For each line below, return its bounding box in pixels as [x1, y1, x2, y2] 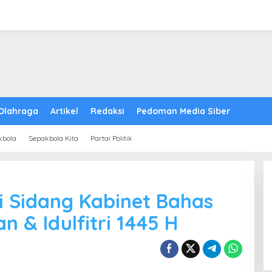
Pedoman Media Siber [137, 106, 230, 117]
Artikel [50, 106, 78, 117]
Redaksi [90, 106, 124, 117]
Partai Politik [90, 134, 132, 143]
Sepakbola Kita [29, 134, 78, 143]
